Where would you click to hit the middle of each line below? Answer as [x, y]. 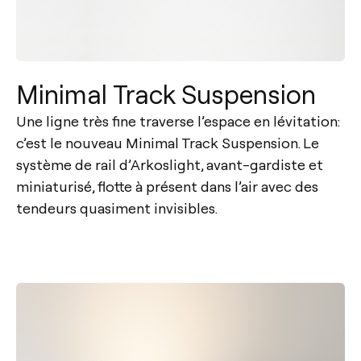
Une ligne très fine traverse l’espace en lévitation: [178, 120]
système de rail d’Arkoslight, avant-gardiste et [170, 164]
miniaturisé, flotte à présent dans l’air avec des [167, 185]
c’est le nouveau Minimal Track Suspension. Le [168, 142]
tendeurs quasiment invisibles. [117, 207]
